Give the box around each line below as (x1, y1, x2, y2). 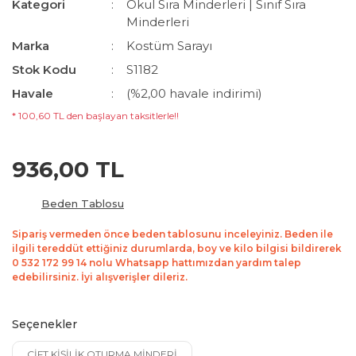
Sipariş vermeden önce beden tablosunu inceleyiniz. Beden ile (12, 228, 333, 240)
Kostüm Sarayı (126, 38, 213, 53)
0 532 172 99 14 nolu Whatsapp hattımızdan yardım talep (12, 257, 301, 269)
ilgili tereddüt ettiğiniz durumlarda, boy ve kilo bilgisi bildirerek (12, 242, 342, 254)
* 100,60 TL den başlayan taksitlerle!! (12, 110, 179, 122)
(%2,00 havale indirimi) (126, 86, 263, 101)
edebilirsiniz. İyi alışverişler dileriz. (12, 271, 188, 283)
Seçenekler (12, 317, 77, 331)
